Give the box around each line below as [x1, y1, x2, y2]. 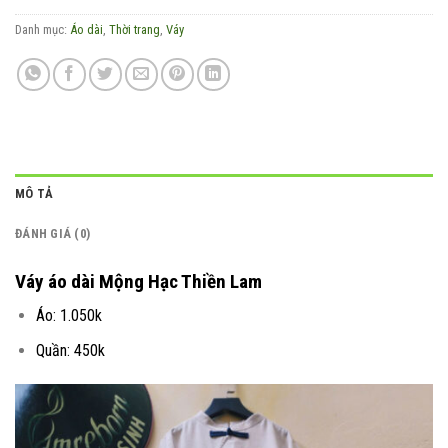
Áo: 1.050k [35, 306, 102, 326]
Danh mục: [15, 21, 70, 37]
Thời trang [109, 21, 160, 37]
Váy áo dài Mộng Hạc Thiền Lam [15, 269, 262, 293]
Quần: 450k [35, 340, 105, 360]
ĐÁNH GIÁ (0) [15, 225, 91, 241]
